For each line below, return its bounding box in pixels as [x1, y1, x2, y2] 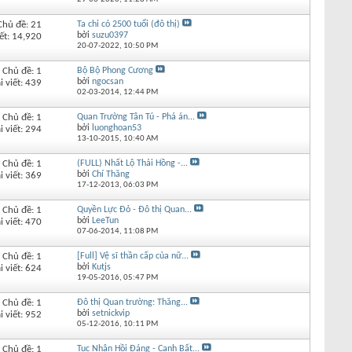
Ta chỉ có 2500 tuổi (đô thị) [76, 19, 180, 29]
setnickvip [91, 308, 130, 318]
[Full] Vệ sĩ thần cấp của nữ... [76, 251, 189, 261]
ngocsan [91, 76, 123, 86]
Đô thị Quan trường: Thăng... [76, 297, 188, 307]
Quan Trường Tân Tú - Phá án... [76, 112, 195, 122]
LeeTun [91, 215, 119, 225]
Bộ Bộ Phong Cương [76, 65, 153, 75]
